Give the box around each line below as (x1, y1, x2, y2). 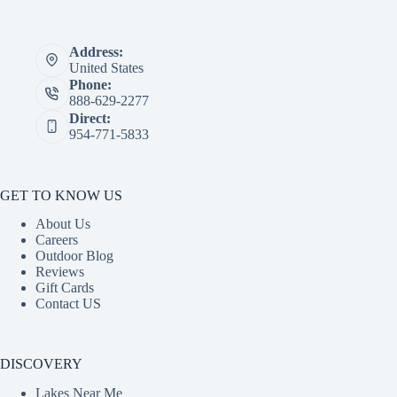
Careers (35, 232, 78, 248)
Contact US (35, 296, 101, 312)
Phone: (68, 77, 112, 93)
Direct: (68, 110, 111, 126)
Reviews (35, 264, 84, 280)
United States (68, 59, 144, 75)
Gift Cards (35, 280, 94, 296)
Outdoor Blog (35, 248, 113, 264)
